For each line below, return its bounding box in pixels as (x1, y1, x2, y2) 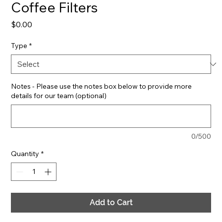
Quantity (11, 149, 40, 158)
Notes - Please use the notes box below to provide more (11, 82, 192, 91)
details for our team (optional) (11, 91, 107, 100)
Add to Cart (89, 198, 133, 207)
